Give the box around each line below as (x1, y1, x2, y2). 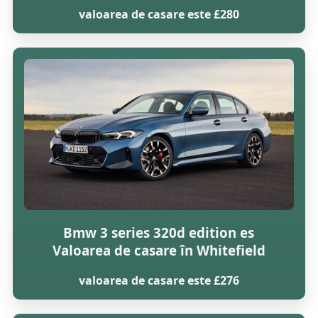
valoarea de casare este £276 (78, 272, 239, 288)
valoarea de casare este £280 (78, 6, 239, 23)
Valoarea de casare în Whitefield (52, 241, 265, 259)
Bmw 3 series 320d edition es (63, 223, 255, 241)
